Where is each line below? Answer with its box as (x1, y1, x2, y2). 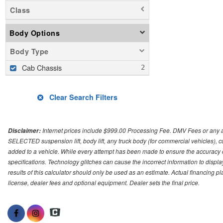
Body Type (10, 46, 49, 57)
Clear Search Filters (47, 92, 117, 103)
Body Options (9, 28, 60, 38)
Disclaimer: (8, 126, 42, 135)
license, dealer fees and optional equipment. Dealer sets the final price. (8, 178, 200, 187)
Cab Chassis (22, 62, 62, 73)
